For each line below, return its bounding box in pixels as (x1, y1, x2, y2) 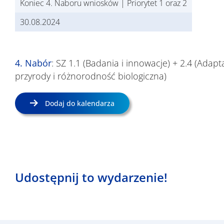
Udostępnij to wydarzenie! (15, 169, 167, 186)
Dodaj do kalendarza (44, 98, 114, 108)
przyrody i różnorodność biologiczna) (15, 69, 166, 82)
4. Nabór (15, 56, 51, 69)
